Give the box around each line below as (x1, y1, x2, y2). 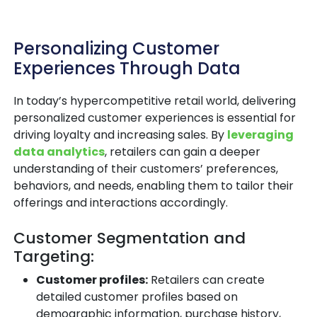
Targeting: (13, 246, 94, 268)
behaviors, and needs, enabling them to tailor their (13, 178, 294, 195)
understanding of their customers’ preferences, (13, 161, 278, 178)
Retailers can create (148, 272, 265, 289)
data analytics (13, 144, 105, 161)
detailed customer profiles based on (36, 289, 238, 306)
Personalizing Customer (13, 37, 219, 61)
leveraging (227, 127, 294, 144)
